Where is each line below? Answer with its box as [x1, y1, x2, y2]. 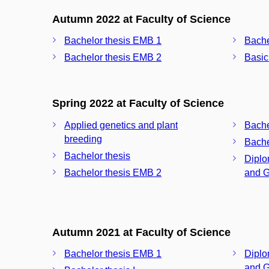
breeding [64, 133, 102, 144]
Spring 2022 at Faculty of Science [52, 97, 224, 109]
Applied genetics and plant [64, 119, 178, 130]
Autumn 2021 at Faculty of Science [52, 226, 231, 238]
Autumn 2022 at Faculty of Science [52, 13, 231, 25]
